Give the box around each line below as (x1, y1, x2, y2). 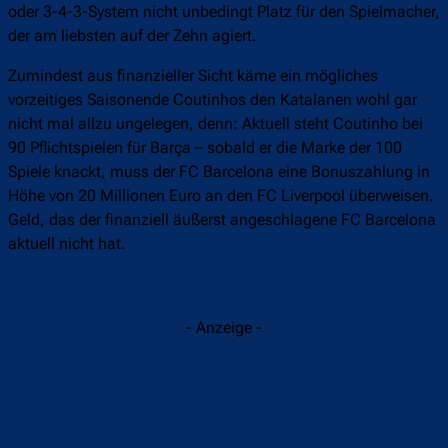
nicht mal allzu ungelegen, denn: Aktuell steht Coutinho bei (8, 114, 423, 134)
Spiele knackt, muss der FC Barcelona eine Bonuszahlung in (8, 162, 430, 182)
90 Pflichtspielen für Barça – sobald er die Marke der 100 (8, 138, 402, 158)
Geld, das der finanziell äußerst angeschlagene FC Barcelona (8, 210, 436, 230)
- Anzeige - (186, 318, 262, 338)
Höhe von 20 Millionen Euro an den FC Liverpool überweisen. (8, 186, 434, 206)
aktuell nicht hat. (8, 234, 126, 254)
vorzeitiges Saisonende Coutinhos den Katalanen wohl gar (8, 90, 417, 110)
